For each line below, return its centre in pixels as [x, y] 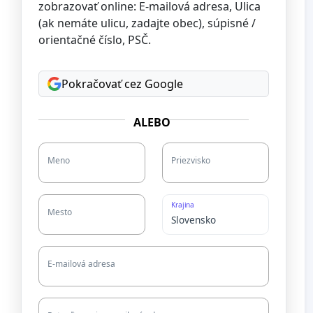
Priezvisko [191, 160]
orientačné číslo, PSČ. [95, 39]
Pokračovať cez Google [122, 83]
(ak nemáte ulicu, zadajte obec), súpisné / [147, 23]
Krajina [183, 204]
